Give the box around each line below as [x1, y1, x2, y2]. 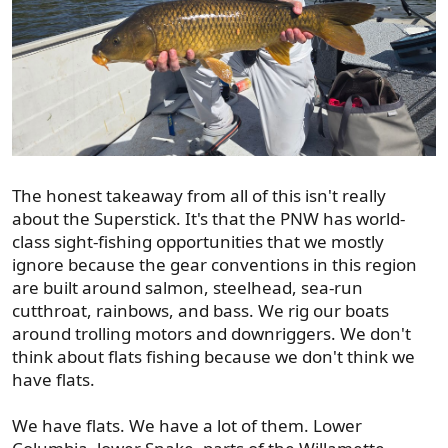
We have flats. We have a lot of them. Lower [12, 413, 362, 437]
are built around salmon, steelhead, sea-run [12, 275, 363, 299]
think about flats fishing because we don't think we [12, 344, 415, 368]
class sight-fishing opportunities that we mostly [12, 229, 384, 253]
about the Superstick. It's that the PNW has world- [12, 206, 405, 230]
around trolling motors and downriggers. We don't [12, 321, 411, 345]
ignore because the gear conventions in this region [12, 252, 417, 276]
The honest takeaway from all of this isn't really [12, 183, 386, 207]
